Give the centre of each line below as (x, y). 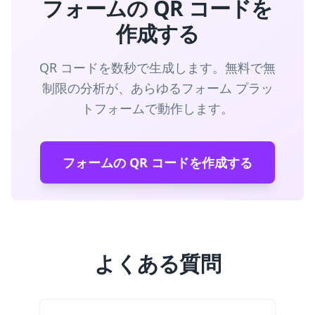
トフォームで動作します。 (157, 108)
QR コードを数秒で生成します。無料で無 (157, 67)
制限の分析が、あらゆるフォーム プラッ (157, 88)
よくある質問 (157, 263)
